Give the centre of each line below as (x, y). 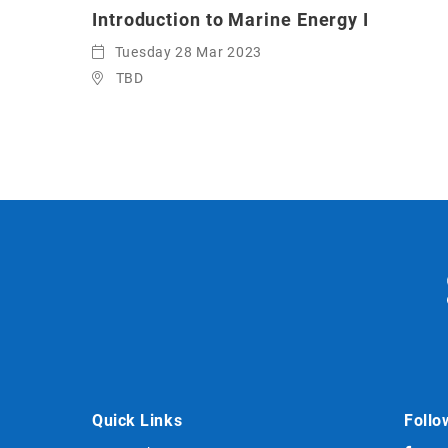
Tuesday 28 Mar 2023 (188, 52)
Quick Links (137, 420)
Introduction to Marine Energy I (230, 20)
